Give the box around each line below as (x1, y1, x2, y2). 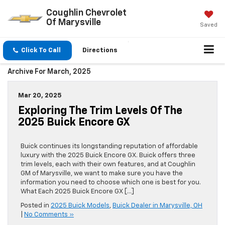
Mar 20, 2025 (18, 92, 62, 99)
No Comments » (24, 211, 74, 218)
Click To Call (21, 47, 61, 54)
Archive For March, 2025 (8, 68, 91, 76)
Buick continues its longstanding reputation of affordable (21, 143, 198, 150)
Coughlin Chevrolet (46, 8, 127, 18)
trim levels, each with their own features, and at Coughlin (21, 161, 195, 168)
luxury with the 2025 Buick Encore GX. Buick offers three (21, 152, 195, 159)
